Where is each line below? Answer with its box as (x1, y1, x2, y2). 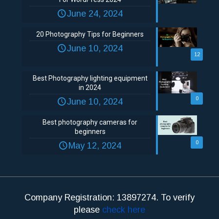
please (74, 205, 102, 215)
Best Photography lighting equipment (32, 74, 148, 83)
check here (102, 205, 145, 215)
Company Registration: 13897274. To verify (24, 193, 195, 203)
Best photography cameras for (43, 118, 137, 127)
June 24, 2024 (67, 9, 123, 19)
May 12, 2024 (68, 141, 121, 151)
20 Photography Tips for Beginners (36, 30, 144, 39)
